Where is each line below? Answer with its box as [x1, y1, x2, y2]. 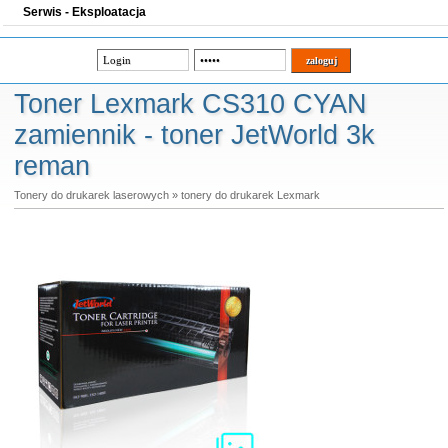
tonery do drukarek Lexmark [180, 189, 320, 201]
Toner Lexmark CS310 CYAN [13, 89, 367, 119]
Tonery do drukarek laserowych [13, 189, 169, 201]
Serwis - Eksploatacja [23, 5, 146, 19]
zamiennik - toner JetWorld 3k [13, 120, 375, 150]
